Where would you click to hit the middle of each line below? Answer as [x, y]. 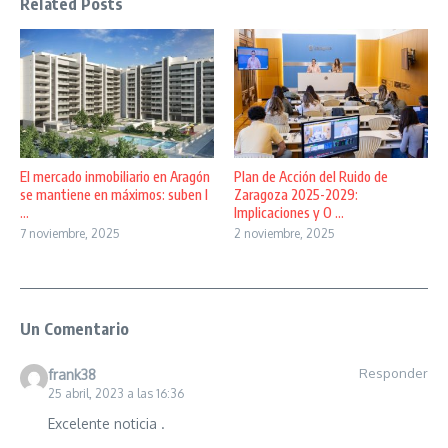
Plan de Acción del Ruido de [311, 177]
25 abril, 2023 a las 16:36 [115, 394]
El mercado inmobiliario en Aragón [115, 177]
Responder [393, 373]
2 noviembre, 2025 [284, 234]
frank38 [71, 375]
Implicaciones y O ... [289, 213]
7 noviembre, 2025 [70, 234]
